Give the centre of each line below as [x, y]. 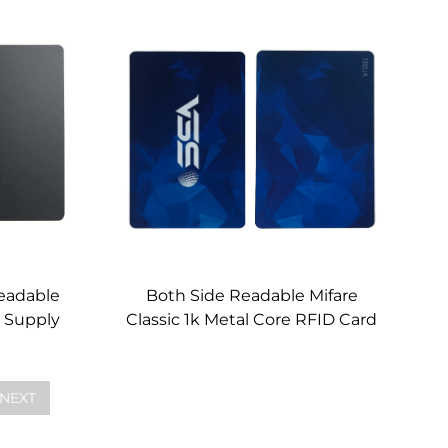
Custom [252, 344]
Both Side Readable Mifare [251, 296]
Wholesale [251, 18]
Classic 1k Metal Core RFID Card [252, 320]
